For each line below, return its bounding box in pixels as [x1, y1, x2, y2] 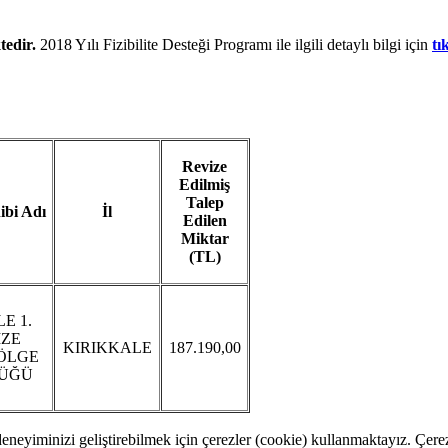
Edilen [182, 212, 227, 229]
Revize [182, 158, 227, 175]
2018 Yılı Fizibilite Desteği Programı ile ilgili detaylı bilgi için [36, 36, 432, 53]
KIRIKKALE [62, 339, 152, 356]
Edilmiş [179, 176, 230, 193]
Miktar [180, 230, 229, 247]
